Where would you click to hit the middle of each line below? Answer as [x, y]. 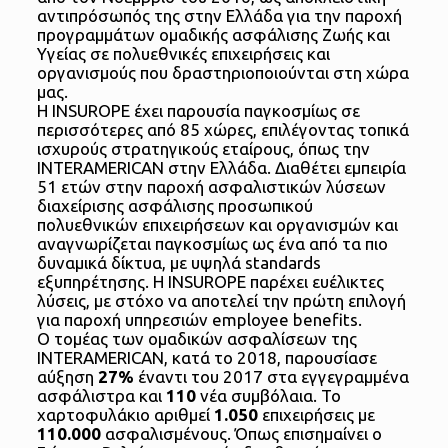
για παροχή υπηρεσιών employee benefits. [199, 320]
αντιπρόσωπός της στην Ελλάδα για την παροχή [219, 16]
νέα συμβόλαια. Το [268, 396]
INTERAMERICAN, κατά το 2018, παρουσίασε [206, 358]
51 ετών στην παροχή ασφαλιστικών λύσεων [211, 187]
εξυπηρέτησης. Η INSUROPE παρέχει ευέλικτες [210, 282]
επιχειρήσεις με [316, 415]
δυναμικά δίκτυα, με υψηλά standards [178, 263]
